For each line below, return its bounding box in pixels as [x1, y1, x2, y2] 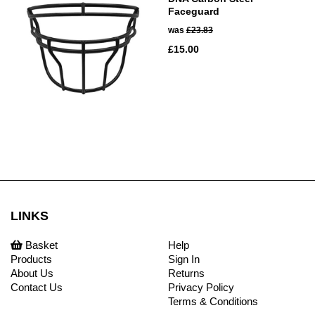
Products [11, 252, 52, 265]
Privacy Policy [168, 281, 234, 293]
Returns [168, 266, 205, 279]
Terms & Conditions [168, 295, 258, 307]
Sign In [168, 252, 200, 265]
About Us [11, 266, 53, 279]
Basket [22, 238, 58, 251]
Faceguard [168, 5, 219, 17]
